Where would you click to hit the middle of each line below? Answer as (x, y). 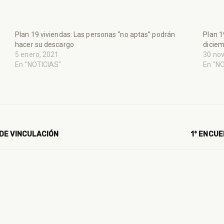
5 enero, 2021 (37, 54)
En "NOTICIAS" (38, 64)
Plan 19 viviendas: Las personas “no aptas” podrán (95, 34)
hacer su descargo (44, 44)
